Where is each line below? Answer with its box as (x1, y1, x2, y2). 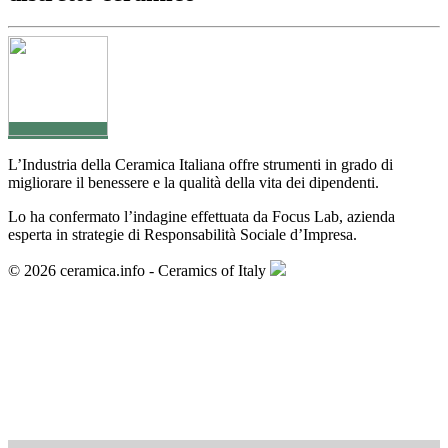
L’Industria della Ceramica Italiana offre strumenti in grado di (8, 156, 393, 174)
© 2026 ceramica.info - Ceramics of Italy (8, 262, 270, 280)
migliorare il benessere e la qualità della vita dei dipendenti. (8, 174, 379, 192)
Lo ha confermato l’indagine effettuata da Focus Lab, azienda (8, 208, 395, 226)
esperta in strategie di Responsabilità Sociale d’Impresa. (8, 226, 357, 244)
